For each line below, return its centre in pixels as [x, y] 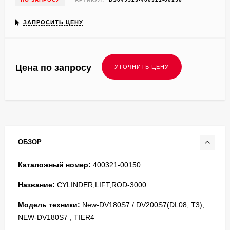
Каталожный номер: [54, 165]
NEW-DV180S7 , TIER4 [56, 217]
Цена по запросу [53, 68]
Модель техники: [49, 205]
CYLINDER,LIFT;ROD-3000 [101, 185]
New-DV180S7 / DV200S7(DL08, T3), [142, 205]
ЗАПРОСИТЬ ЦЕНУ [53, 22]
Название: [36, 185]
